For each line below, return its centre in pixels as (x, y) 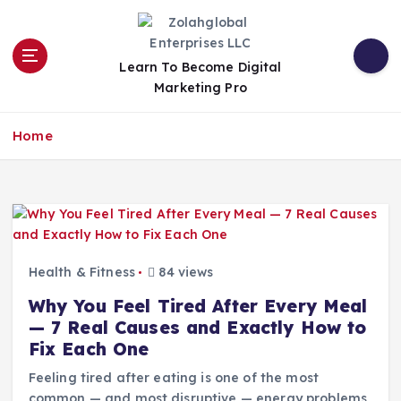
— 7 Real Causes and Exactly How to (197, 328)
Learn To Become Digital (200, 68)
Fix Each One (89, 350)
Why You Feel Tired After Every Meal (198, 307)
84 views (184, 273)
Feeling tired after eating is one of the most (174, 378)
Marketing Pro (200, 88)
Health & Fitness (81, 273)
